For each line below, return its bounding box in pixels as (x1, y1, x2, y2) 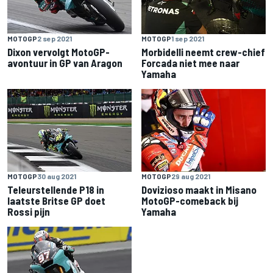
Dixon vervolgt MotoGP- (7, 46, 110, 58)
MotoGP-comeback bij (141, 194, 238, 207)
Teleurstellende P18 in (7, 183, 104, 196)
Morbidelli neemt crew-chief (141, 46, 265, 58)
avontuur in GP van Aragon (7, 57, 122, 69)
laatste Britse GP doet (7, 194, 105, 207)
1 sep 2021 (171, 34, 204, 43)
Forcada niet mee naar (141, 57, 239, 69)
